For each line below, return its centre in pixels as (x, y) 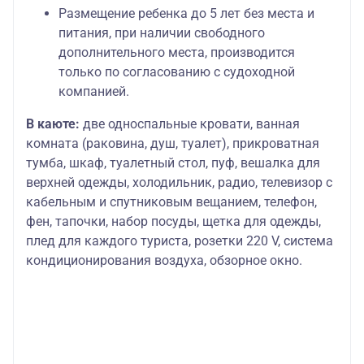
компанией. (94, 92)
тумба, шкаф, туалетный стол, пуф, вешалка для (173, 163)
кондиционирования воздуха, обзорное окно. (166, 261)
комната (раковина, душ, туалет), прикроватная (173, 144)
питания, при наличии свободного (162, 33)
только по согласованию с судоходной (177, 72)
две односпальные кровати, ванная (190, 124)
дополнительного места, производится (177, 53)
